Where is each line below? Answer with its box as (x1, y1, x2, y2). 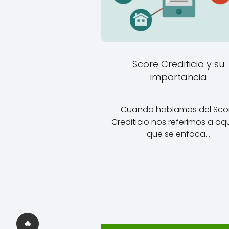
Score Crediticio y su (132, 57, 225, 71)
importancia (150, 70, 207, 83)
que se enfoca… (147, 128, 211, 141)
